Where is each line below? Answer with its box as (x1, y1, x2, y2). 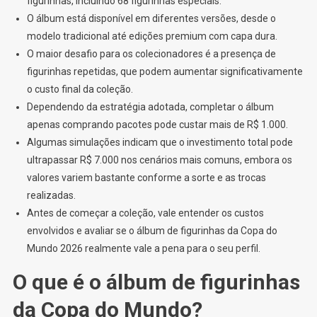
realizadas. (26, 189, 76, 201)
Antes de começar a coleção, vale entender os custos (26, 207, 264, 219)
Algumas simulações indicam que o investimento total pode (26, 136, 293, 148)
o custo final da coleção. (26, 83, 133, 95)
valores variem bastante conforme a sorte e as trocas (26, 171, 266, 183)
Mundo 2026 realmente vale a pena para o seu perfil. (26, 242, 260, 254)
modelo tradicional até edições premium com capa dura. (26, 30, 277, 42)
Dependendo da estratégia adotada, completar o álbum (26, 100, 274, 113)
